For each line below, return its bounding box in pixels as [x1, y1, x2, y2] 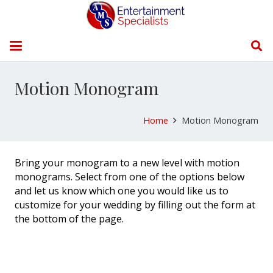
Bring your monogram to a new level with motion [15, 156, 239, 169]
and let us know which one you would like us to [15, 184, 229, 197]
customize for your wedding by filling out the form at [15, 198, 255, 211]
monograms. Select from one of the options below [15, 170, 244, 183]
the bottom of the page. [15, 212, 124, 225]
